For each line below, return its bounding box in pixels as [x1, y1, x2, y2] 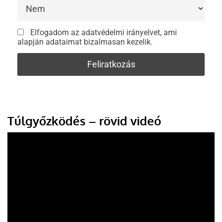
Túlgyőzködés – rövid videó [7, 112, 161, 128]
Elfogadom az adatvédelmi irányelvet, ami [30, 28, 177, 38]
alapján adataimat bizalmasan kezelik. [17, 37, 153, 47]
